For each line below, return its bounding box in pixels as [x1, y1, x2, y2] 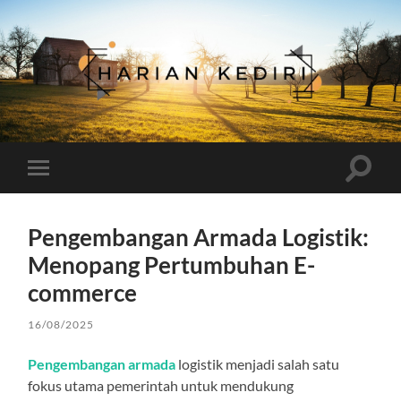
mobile [41, 187, 84, 205]
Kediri [199, 124, 235, 141]
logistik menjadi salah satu [175, 354, 340, 372]
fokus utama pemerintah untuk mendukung [28, 376, 294, 394]
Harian [199, 110, 240, 127]
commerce [28, 277, 138, 307]
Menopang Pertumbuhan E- [28, 250, 316, 279]
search [357, 179, 398, 197]
